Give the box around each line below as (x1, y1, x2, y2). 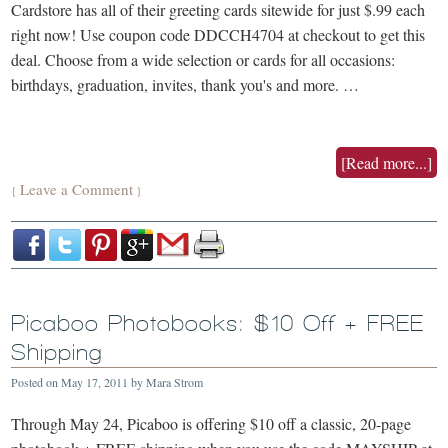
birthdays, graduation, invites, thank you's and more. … (11, 73, 360, 95)
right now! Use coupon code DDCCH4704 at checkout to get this (11, 23, 426, 45)
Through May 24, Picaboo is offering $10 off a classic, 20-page (11, 412, 412, 434)
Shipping (11, 339, 104, 365)
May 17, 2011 (61, 373, 129, 390)
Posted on (11, 373, 62, 390)
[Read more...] (340, 151, 432, 173)
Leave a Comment (20, 178, 134, 199)
